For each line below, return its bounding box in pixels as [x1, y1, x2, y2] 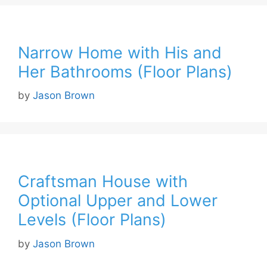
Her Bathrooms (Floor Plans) [18, 61, 232, 82]
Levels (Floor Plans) [18, 210, 166, 230]
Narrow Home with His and [18, 42, 222, 63]
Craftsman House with [18, 172, 188, 192]
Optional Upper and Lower [18, 191, 218, 211]
